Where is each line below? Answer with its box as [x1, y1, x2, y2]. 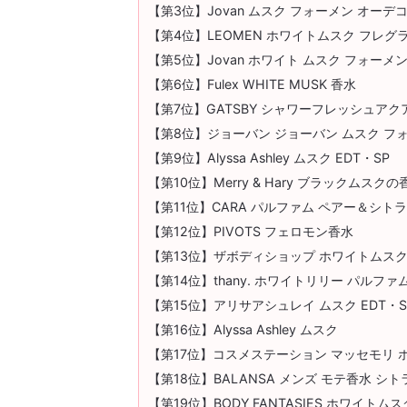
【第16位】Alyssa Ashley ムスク [148, 322, 338, 338]
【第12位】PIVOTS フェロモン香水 [148, 223, 353, 240]
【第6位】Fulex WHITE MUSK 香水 [148, 76, 356, 93]
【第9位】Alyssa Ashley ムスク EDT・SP [148, 150, 390, 166]
